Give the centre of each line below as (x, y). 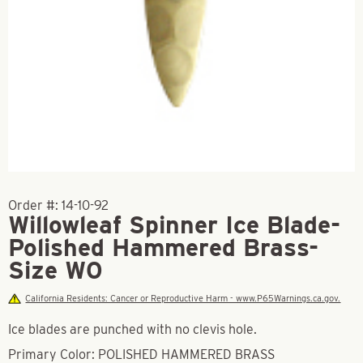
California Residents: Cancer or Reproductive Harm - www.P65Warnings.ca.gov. (183, 298)
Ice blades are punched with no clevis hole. (132, 329)
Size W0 (56, 270)
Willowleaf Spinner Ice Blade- (174, 224)
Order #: (35, 205)
